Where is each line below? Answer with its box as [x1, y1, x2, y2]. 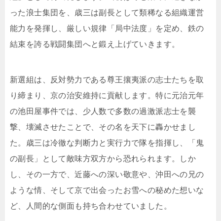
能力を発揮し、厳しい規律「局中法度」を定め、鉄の [10, 24, 204, 33]
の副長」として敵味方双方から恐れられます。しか [10, 154, 196, 163]
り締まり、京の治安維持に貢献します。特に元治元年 [10, 91, 204, 100]
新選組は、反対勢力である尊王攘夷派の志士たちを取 [10, 75, 204, 84]
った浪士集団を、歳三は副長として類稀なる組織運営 [10, 8, 204, 17]
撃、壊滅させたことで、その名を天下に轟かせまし [10, 123, 196, 132]
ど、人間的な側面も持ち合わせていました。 [10, 202, 172, 211]
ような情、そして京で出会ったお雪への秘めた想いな [10, 186, 204, 195]
